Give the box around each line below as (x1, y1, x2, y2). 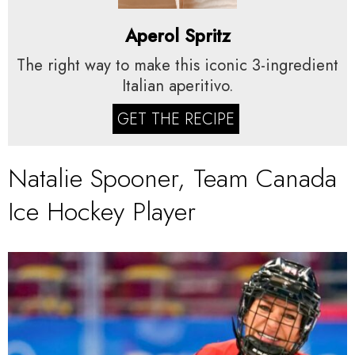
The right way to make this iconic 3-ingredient (17, 53, 338, 77)
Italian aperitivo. (121, 74, 234, 97)
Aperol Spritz (124, 23, 231, 48)
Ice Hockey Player (8, 193, 196, 230)
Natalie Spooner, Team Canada (8, 159, 337, 197)
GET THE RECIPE (116, 107, 235, 131)
